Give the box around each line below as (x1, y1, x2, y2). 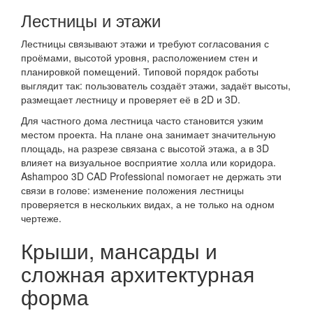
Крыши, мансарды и (21, 235, 217, 265)
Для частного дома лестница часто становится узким (21, 113, 263, 127)
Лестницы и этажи (21, 8, 161, 32)
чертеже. (21, 211, 61, 225)
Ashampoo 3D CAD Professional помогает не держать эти (21, 169, 282, 183)
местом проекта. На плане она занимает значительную (21, 127, 276, 141)
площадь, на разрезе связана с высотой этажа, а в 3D (21, 141, 269, 155)
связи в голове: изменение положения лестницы (21, 183, 244, 197)
